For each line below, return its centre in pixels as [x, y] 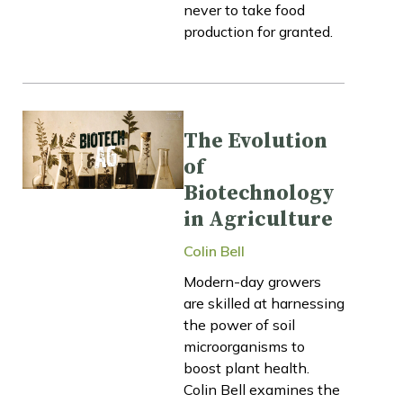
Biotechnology [259, 193]
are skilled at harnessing [264, 303]
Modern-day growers [252, 281]
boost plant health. [246, 367]
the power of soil [239, 324]
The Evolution [255, 141]
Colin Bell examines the [262, 389]
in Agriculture [258, 219]
